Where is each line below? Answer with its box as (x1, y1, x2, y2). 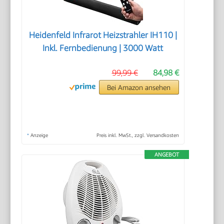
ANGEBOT (154, 150, 179, 157)
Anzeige (29, 131, 48, 138)
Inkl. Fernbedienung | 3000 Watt (42, 42, 163, 53)
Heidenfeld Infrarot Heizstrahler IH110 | (28, 29, 177, 40)
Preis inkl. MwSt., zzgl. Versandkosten (96, 131, 179, 138)
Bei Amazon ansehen (107, 82, 171, 91)
